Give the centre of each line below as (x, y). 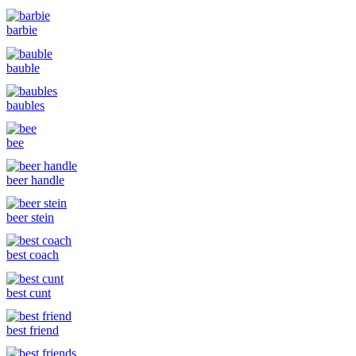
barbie (22, 30)
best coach (33, 255)
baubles (25, 105)
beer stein (30, 218)
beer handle (35, 180)
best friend (33, 330)
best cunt (29, 292)
